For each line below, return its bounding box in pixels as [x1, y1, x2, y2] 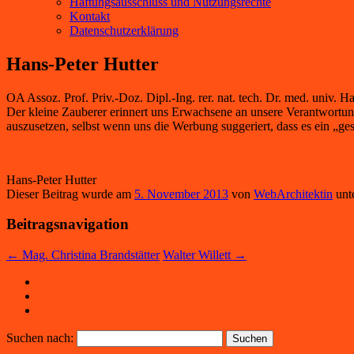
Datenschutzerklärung [70, 23, 179, 37]
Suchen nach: [6, 331, 73, 345]
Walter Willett [163, 248, 234, 262]
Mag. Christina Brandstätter [19, 248, 160, 262]
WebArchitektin [254, 186, 333, 201]
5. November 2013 [134, 186, 228, 201]
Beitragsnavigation [6, 216, 129, 233]
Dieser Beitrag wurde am [6, 186, 134, 201]
